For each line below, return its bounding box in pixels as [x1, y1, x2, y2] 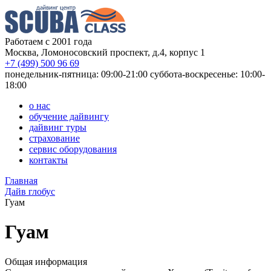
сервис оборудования [29, 144, 117, 154]
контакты [29, 155, 68, 165]
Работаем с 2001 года [5, 36, 92, 47]
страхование [29, 133, 80, 143]
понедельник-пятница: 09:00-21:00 [5, 69, 148, 79]
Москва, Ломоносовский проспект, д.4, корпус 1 [5, 47, 205, 57]
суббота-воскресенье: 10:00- [150, 69, 265, 79]
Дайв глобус [5, 186, 55, 197]
